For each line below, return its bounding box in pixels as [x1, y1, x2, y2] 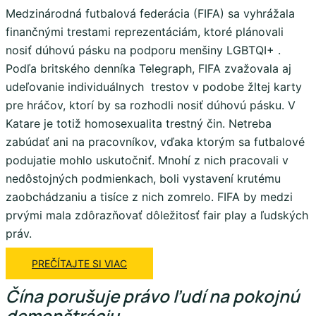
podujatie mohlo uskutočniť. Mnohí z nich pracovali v [6, 152, 288, 167]
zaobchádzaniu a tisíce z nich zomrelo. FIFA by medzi [6, 189, 293, 204]
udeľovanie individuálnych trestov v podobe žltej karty [6, 79, 302, 94]
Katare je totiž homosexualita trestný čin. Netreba [6, 116, 272, 130]
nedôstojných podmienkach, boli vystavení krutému [6, 171, 281, 186]
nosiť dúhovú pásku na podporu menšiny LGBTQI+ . [6, 42, 281, 57]
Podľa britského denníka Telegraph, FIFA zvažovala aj [6, 61, 291, 75]
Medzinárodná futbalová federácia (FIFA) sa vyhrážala [6, 6, 295, 20]
